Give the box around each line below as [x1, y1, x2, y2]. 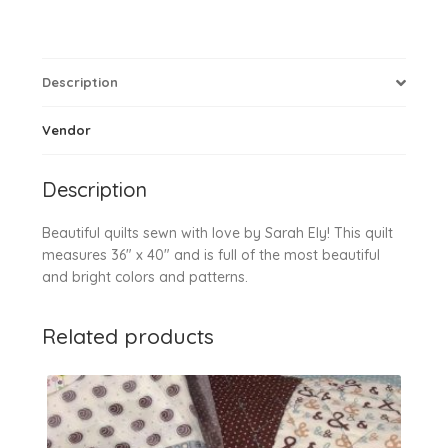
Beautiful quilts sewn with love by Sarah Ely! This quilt [41, 223, 393, 242]
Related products [41, 322, 214, 349]
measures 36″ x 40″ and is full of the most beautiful [41, 245, 380, 264]
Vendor [41, 122, 91, 139]
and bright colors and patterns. [41, 267, 248, 286]
